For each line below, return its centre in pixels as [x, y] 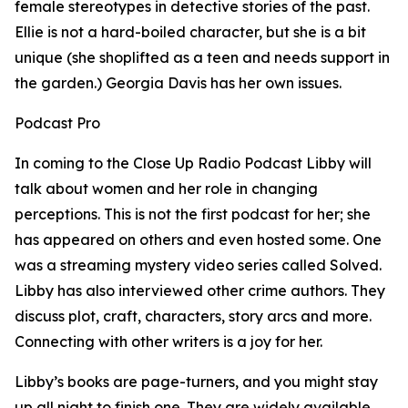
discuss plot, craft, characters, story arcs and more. [193, 316]
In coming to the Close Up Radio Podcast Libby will [193, 163]
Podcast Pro [57, 123]
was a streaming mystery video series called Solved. [198, 265]
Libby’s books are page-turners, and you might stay [196, 382]
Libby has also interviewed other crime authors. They [200, 291]
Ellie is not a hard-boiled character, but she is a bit [190, 32]
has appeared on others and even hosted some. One [198, 240]
